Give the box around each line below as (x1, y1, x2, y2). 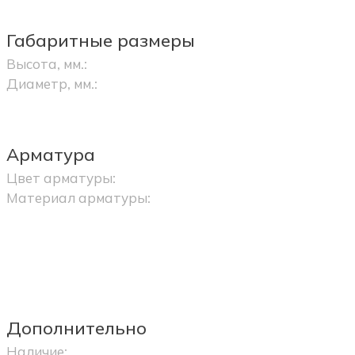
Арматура (6, 143, 95, 166)
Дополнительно (6, 317, 147, 339)
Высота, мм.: (6, 55, 87, 72)
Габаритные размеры (6, 29, 195, 52)
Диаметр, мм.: (6, 75, 97, 92)
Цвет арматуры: (6, 170, 116, 186)
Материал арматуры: (6, 189, 151, 206)
